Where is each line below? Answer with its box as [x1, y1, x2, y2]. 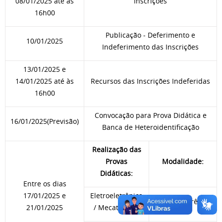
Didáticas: [100, 168, 133, 178]
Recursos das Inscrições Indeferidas [91, 76, 210, 86]
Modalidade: [162, 156, 204, 166]
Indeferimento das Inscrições [102, 42, 199, 52]
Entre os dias [23, 178, 66, 188]
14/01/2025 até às [15, 76, 74, 86]
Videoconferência [154, 196, 212, 206]
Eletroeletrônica [90, 190, 143, 200]
